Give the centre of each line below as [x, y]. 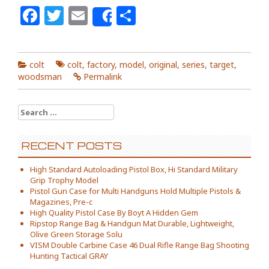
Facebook [84, 15]
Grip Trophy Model [64, 180]
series [193, 65]
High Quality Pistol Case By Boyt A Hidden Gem [114, 213]
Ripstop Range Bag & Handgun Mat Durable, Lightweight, [132, 223]
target [222, 65]
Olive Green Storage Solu [76, 234]
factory [101, 65]
